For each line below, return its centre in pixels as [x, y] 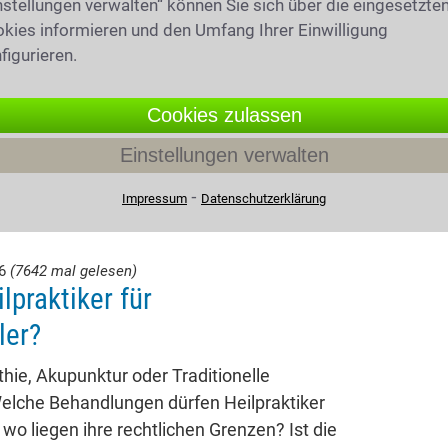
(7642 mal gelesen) [73, 271]
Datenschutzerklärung [263, 198]
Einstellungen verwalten [224, 154]
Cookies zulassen [224, 114]
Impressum [154, 198]
